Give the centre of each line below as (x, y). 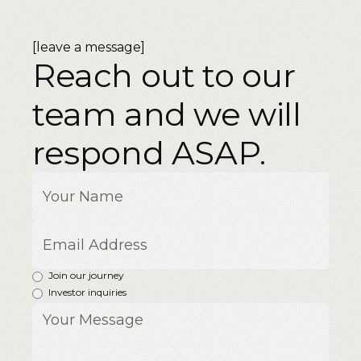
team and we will (167, 114)
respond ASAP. (149, 153)
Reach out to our (164, 76)
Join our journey (86, 276)
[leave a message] (89, 48)
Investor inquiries (87, 293)
